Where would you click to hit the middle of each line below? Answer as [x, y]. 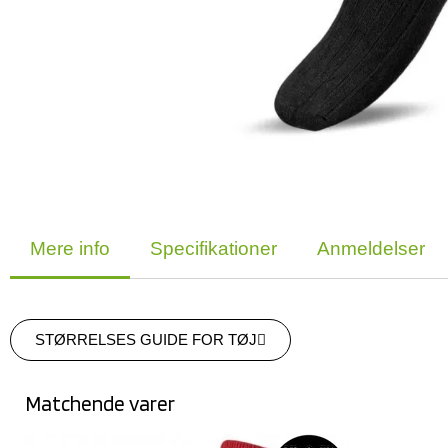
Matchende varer [100, 403]
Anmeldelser [371, 248]
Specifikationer [213, 248]
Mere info [70, 248]
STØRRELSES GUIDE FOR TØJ [146, 339]
